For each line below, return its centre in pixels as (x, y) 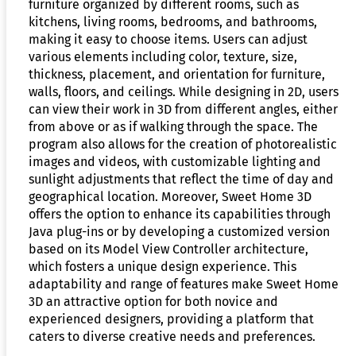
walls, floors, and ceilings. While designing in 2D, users (184, 91)
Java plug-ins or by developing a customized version (179, 231)
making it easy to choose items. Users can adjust (168, 39)
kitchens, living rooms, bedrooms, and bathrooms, (173, 21)
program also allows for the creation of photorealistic (183, 144)
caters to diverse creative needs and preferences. (172, 336)
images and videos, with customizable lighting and (175, 161)
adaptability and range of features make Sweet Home (184, 284)
